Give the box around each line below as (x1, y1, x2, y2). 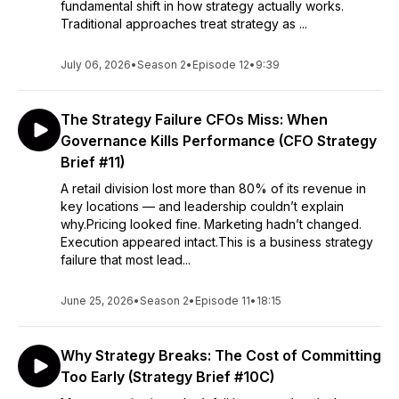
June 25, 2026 (61, 294, 134, 307)
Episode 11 (195, 294, 250, 307)
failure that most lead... (61, 252, 191, 267)
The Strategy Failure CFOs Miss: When (61, 110, 328, 128)
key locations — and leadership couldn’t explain (61, 199, 344, 214)
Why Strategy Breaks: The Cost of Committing (61, 346, 381, 364)
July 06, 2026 (61, 58, 131, 71)
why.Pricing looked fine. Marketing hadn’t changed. (61, 216, 362, 232)
